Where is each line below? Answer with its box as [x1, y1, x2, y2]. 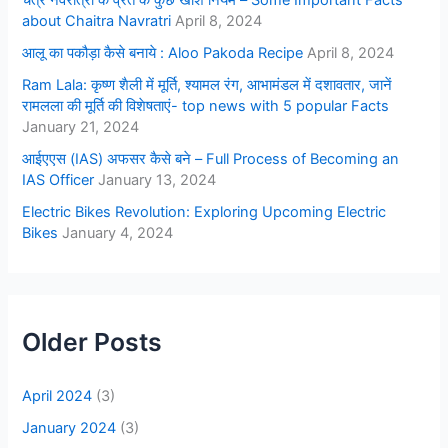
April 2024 [22, 386, 93, 405]
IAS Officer [22, 170, 95, 189]
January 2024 [22, 418, 117, 437]
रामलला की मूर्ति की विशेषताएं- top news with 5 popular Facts [22, 96, 390, 115]
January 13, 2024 [98, 170, 217, 189]
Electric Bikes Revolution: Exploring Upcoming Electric [22, 202, 387, 221]
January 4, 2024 [62, 223, 174, 242]
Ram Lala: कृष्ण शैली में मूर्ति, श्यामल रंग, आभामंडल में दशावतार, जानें [22, 75, 393, 94]
